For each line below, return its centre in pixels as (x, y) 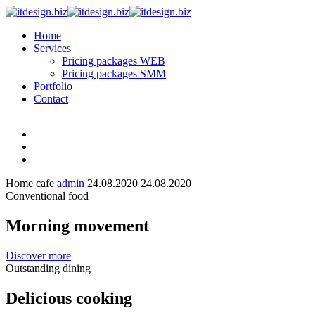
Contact (51, 99)
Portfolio (53, 86)
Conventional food (47, 196)
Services (52, 48)
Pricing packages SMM (114, 73)
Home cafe (31, 183)
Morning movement (77, 225)
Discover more (38, 255)
